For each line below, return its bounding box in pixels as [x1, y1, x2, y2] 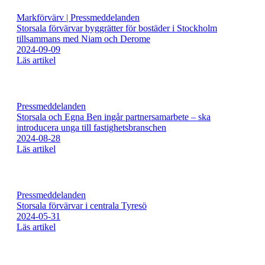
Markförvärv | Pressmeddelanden [17, 12, 140, 23]
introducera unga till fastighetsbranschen [17, 122, 166, 133]
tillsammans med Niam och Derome [17, 34, 150, 44]
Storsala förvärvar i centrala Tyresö [17, 201, 147, 211]
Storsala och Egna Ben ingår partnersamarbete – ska [17, 112, 211, 122]
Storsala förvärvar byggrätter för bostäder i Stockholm [17, 23, 217, 34]
